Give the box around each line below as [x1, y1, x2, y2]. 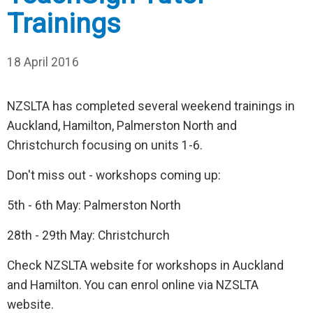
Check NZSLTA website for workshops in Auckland [7, 259, 284, 273]
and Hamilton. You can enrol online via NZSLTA [7, 278, 259, 293]
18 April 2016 [7, 55, 79, 70]
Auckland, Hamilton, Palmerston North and [7, 119, 237, 133]
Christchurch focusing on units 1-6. [7, 138, 203, 153]
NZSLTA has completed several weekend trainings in [7, 99, 295, 114]
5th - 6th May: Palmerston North [7, 198, 181, 213]
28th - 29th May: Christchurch [7, 228, 170, 243]
